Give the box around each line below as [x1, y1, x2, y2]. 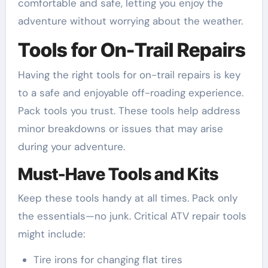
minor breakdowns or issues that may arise [17, 122, 223, 136]
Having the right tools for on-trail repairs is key [17, 68, 240, 82]
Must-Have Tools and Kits [17, 164, 218, 185]
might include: [17, 227, 85, 240]
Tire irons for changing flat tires [33, 252, 182, 266]
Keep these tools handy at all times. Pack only [17, 191, 237, 205]
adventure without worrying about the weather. [17, 14, 243, 28]
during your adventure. [17, 140, 125, 154]
